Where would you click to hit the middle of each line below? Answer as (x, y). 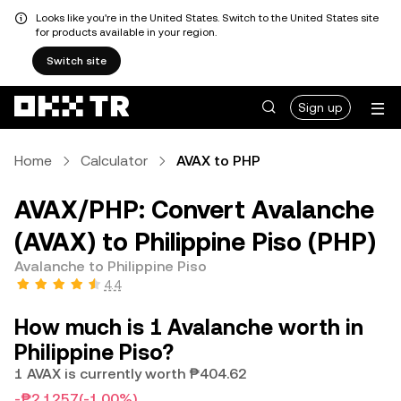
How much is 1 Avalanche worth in (189, 328)
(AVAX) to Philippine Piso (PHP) (195, 242)
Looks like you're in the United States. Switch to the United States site (207, 18)
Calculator (114, 161)
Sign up (320, 107)
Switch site (77, 61)
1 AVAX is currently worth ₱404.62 (131, 374)
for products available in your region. (126, 32)
